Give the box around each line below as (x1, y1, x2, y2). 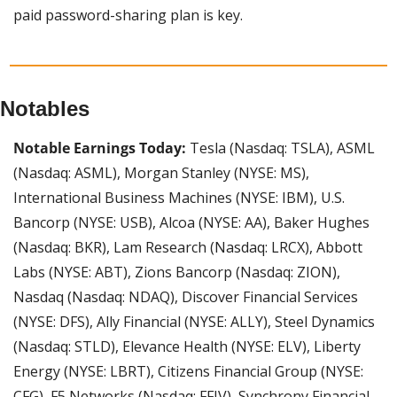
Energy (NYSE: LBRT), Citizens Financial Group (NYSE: (13, 362, 363, 382)
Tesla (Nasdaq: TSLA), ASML (186, 138, 375, 159)
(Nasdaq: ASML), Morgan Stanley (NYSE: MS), (13, 163, 309, 183)
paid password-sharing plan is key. (13, 5, 243, 26)
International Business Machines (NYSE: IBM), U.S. (13, 188, 345, 208)
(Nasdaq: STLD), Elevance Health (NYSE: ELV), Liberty (13, 337, 361, 357)
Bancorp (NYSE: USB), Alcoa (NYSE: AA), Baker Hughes (13, 213, 370, 233)
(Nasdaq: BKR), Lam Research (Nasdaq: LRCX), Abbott (13, 237, 362, 258)
